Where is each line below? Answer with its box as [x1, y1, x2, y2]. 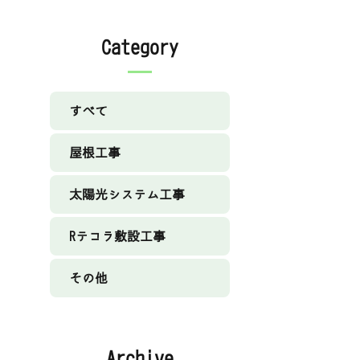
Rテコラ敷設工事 [68, 230, 166, 243]
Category [100, 38, 178, 57]
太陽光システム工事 [68, 188, 185, 202]
